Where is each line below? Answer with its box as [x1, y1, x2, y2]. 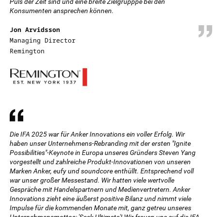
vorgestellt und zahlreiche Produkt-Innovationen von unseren [10, 158, 191, 166]
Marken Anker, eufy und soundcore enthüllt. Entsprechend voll [10, 167, 194, 175]
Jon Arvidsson [10, 25, 60, 34]
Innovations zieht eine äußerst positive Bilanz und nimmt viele [10, 195, 191, 202]
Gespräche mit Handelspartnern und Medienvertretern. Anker [10, 186, 190, 193]
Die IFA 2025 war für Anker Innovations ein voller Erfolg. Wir [10, 130, 185, 138]
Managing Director [10, 36, 76, 45]
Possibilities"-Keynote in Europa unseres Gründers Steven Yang [10, 149, 196, 156]
